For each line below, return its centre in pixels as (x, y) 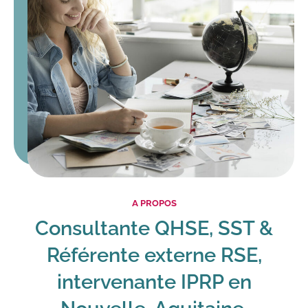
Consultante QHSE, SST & (154, 228)
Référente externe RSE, (154, 255)
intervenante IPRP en (154, 282)
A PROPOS (154, 203)
